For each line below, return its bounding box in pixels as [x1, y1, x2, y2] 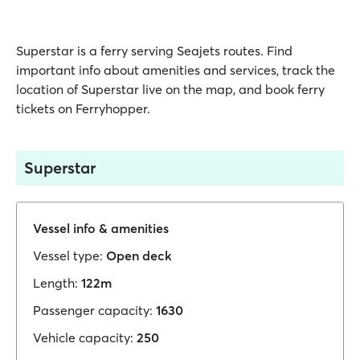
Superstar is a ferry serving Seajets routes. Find [16, 43, 292, 59]
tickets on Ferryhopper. [16, 100, 150, 117]
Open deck [106, 247, 172, 264]
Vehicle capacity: [33, 329, 133, 346]
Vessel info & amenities [33, 220, 169, 236]
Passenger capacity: [33, 302, 153, 318]
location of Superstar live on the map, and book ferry [16, 81, 325, 97]
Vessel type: [33, 247, 103, 264]
